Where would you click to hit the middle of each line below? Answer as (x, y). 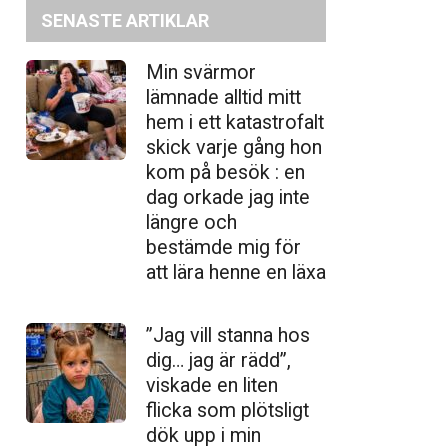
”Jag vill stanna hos (228, 335)
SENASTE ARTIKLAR (125, 20)
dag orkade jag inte (228, 197)
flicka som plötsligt (227, 410)
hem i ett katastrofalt (235, 122)
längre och (191, 222)
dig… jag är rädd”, (218, 360)
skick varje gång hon (234, 147)
